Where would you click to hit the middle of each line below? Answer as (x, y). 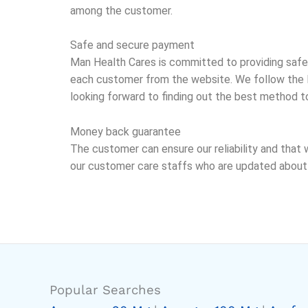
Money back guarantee (125, 131)
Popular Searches (105, 290)
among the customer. (121, 10)
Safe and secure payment (132, 45)
